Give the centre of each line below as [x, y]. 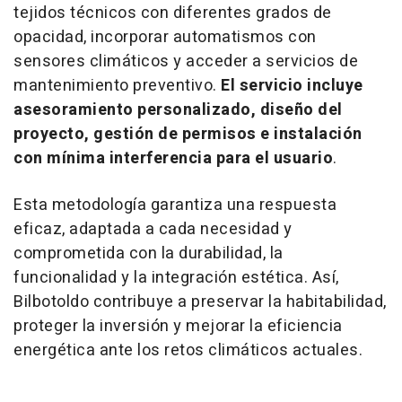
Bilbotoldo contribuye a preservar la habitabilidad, [200, 302]
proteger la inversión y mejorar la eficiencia [178, 327]
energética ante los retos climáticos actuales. [188, 351]
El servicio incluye [292, 86]
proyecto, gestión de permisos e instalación [188, 135]
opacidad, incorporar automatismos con [165, 38]
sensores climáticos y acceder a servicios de [186, 62]
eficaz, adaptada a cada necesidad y [153, 230]
